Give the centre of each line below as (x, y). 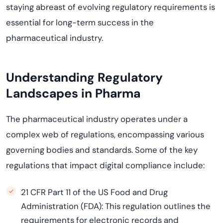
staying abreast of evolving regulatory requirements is (111, 7)
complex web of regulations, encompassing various (105, 134)
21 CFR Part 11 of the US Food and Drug (94, 192)
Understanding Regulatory (84, 77)
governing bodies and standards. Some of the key (102, 150)
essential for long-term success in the (80, 22)
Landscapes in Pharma (73, 93)
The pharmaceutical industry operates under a (97, 119)
